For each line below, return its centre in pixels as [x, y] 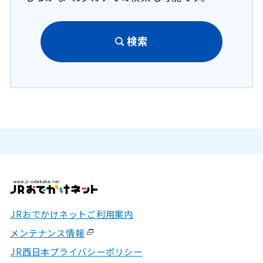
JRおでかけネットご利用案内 [72, 213]
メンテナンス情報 [47, 233]
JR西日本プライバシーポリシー [76, 252]
